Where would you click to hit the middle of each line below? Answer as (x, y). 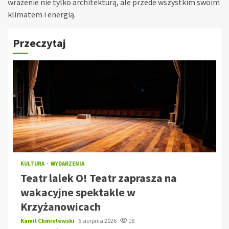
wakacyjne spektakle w (78, 192)
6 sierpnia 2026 (98, 221)
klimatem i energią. (42, 15)
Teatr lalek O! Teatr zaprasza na (99, 178)
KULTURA (33, 164)
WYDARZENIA (67, 164)
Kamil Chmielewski (48, 221)
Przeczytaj (39, 43)
